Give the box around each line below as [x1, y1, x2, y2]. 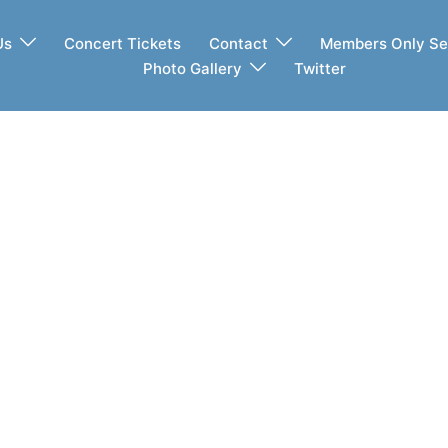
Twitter [293, 58, 346, 78]
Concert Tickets [64, 33, 182, 53]
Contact [209, 33, 269, 53]
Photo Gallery [142, 58, 242, 78]
